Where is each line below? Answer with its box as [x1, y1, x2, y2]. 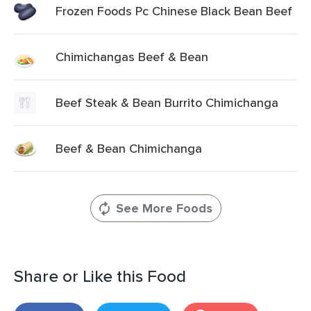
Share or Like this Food [14, 264, 186, 288]
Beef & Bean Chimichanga [56, 140, 202, 157]
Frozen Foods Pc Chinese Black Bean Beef [56, 2, 292, 19]
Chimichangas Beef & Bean [56, 48, 208, 65]
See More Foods [115, 199, 212, 217]
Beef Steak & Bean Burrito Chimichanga [56, 94, 278, 111]
